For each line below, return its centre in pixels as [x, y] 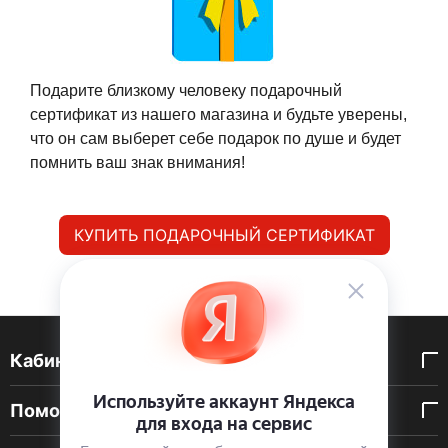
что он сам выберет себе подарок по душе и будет [215, 138]
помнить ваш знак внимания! [137, 162]
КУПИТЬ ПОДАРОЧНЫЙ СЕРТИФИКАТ [224, 235]
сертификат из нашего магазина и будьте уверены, [218, 114]
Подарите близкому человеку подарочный [186, 90]
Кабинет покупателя [104, 360]
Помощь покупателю [107, 410]
